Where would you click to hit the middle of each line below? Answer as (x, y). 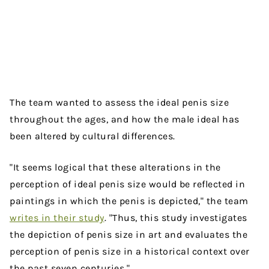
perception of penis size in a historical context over (130, 252)
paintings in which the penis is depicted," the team (129, 201)
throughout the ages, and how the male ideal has (125, 119)
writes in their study (57, 218)
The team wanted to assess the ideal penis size (119, 103)
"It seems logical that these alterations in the (115, 168)
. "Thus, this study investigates (176, 218)
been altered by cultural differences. (92, 136)
